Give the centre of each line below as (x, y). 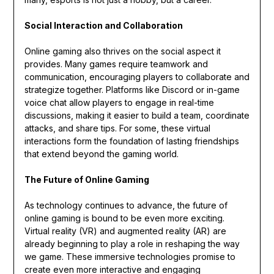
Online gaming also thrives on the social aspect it (122, 51)
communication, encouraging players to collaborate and (137, 77)
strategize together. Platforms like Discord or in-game (132, 90)
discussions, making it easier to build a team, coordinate (137, 116)
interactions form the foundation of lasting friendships (131, 141)
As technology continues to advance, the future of (126, 206)
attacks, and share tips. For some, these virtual (117, 128)
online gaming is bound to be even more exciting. (124, 218)
